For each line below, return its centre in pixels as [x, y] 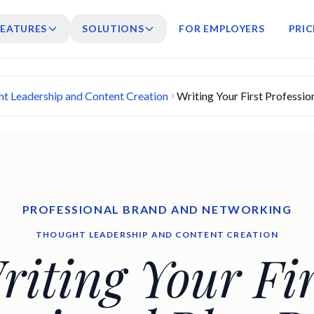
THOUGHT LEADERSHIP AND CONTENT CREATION [157, 234]
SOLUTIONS [113, 28]
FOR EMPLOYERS [222, 28]
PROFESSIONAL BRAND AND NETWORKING [157, 209]
